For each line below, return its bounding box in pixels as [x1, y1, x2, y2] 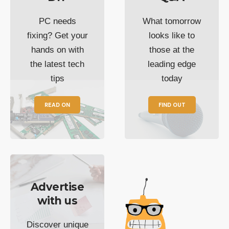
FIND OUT [158, 101, 186, 108]
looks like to [149, 30, 195, 40]
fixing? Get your [27, 30, 88, 40]
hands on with [31, 44, 84, 55]
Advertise [30, 180, 84, 193]
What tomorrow [143, 16, 201, 26]
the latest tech [30, 59, 84, 69]
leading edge [148, 59, 196, 69]
